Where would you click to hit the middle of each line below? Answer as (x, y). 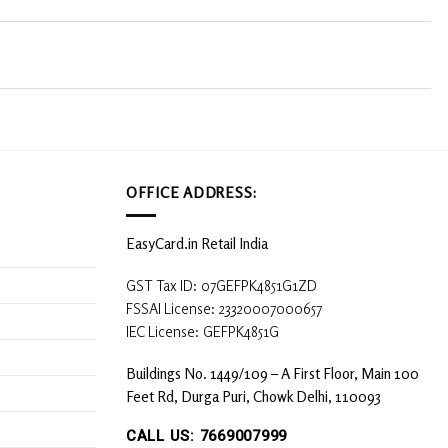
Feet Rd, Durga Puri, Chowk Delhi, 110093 (253, 396)
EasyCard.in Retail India (197, 242)
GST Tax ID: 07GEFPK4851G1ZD (221, 285)
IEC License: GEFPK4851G (202, 331)
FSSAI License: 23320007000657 (224, 308)
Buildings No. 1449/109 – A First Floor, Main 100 (272, 373)
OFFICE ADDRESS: (192, 192)
